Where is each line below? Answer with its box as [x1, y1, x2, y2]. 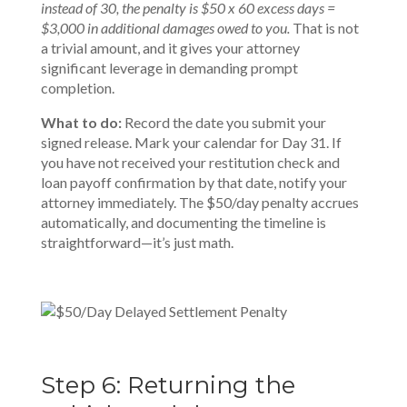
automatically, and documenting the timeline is [40, 213, 326, 231]
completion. [40, 79, 114, 96]
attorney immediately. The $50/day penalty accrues [40, 194, 359, 211]
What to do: [40, 114, 124, 131]
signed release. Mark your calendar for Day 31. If [40, 134, 342, 151]
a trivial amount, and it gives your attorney [40, 39, 300, 56]
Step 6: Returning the [40, 371, 295, 400]
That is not [292, 19, 359, 36]
